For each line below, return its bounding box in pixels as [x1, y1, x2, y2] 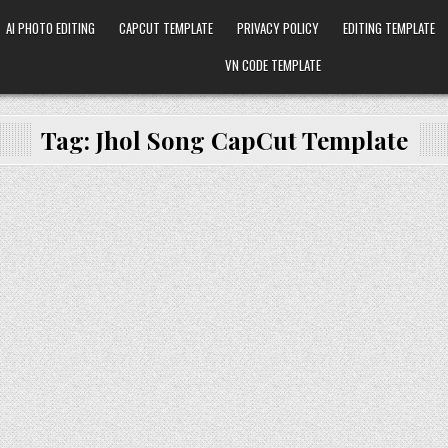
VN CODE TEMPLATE [225, 55, 322, 75]
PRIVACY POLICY [236, 18, 319, 38]
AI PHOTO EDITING [5, 18, 95, 38]
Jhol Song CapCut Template [95, 124, 408, 156]
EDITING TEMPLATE [342, 18, 435, 38]
